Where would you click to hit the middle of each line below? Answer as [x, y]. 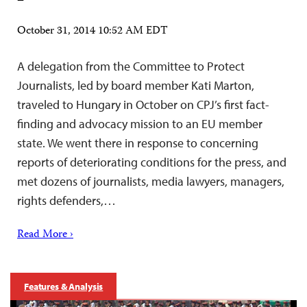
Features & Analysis [64, 286]
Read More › [45, 235]
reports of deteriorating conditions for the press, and [152, 162]
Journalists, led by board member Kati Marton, [136, 85]
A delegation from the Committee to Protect [131, 66]
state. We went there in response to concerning [138, 143]
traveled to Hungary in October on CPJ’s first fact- [143, 104]
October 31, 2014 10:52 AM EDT [93, 31]
